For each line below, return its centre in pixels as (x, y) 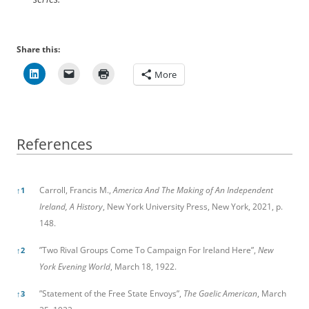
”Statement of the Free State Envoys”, (111, 293)
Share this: (38, 49)
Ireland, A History (71, 206)
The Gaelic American (220, 293)
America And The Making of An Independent (193, 190)
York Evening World (75, 266)
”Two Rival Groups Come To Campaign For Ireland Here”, (149, 250)
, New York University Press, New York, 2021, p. (193, 206)
